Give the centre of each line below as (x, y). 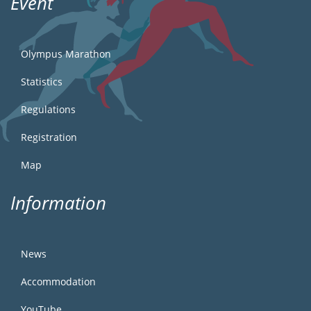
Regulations (48, 110)
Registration (49, 137)
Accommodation (58, 282)
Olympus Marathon (66, 54)
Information (58, 203)
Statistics (42, 82)
